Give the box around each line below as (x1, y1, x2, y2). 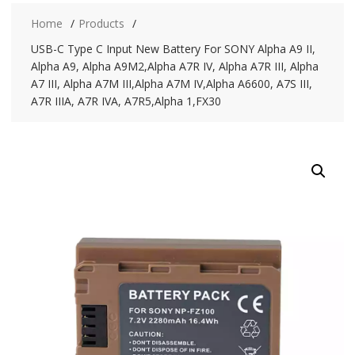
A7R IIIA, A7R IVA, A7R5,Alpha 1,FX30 (30, 94, 221, 109)
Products (78, 16, 124, 31)
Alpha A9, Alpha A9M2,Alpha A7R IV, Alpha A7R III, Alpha (30, 59, 319, 74)
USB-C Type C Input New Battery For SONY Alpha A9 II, (30, 41, 315, 56)
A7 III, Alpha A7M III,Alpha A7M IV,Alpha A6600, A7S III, (30, 76, 312, 91)
